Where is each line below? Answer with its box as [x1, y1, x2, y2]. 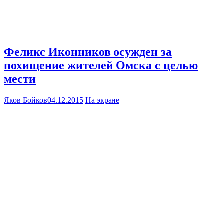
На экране [85, 95, 119, 104]
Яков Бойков [4, 95, 47, 104]
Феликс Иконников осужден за [4, 45, 172, 58]
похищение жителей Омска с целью [4, 58, 198, 72]
